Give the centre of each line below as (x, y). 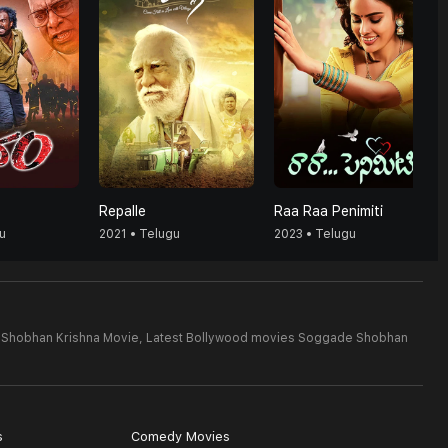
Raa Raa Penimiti (328, 211)
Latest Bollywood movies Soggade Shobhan (277, 338)
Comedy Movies (180, 436)
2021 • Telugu (139, 234)
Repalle (122, 211)
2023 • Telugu (315, 234)
